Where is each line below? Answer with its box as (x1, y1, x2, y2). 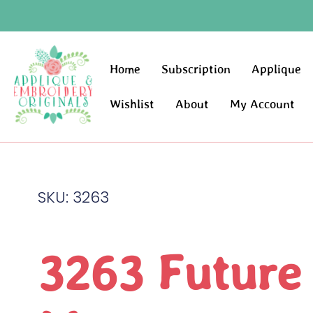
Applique (252, 62, 302, 77)
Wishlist (110, 97, 155, 112)
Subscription (161, 62, 231, 77)
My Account (230, 97, 296, 112)
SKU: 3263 (37, 187, 109, 209)
